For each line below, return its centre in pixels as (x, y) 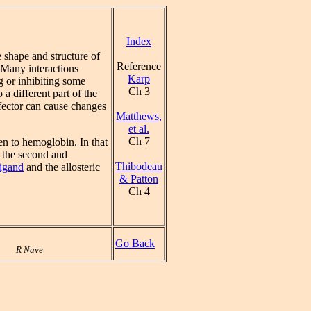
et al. (139, 129)
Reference (139, 66)
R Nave (30, 250)
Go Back (135, 243)
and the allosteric (62, 167)
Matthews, (139, 116)
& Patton (139, 179)
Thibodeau (139, 166)
